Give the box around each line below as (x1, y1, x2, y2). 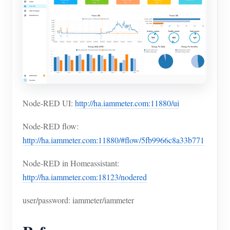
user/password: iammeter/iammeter (23, 195, 134, 206)
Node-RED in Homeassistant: (23, 158, 119, 169)
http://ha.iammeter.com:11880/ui (75, 98, 179, 109)
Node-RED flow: (23, 121, 79, 132)
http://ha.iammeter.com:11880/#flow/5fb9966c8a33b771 (23, 135, 204, 146)
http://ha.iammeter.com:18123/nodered (23, 171, 147, 183)
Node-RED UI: (23, 98, 75, 109)
